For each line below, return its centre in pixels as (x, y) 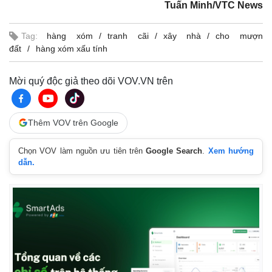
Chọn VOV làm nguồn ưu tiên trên (82, 151)
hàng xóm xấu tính (72, 48)
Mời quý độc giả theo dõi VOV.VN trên (91, 81)
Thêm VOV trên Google (73, 122)
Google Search (174, 151)
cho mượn (239, 36)
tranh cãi (128, 36)
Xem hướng (231, 151)
